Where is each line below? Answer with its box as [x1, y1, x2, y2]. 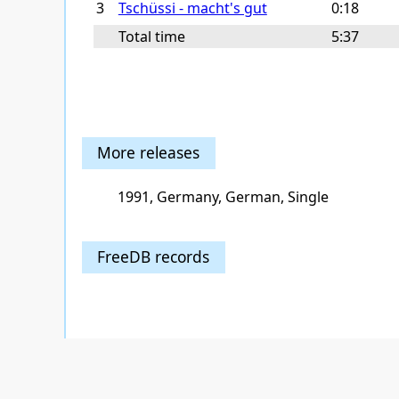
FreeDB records [97, 245, 210, 267]
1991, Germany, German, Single [118, 187, 329, 208]
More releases [97, 141, 200, 163]
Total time [118, 27, 185, 46]
